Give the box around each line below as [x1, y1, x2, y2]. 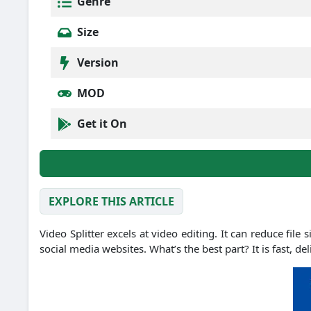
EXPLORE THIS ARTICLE [49, 194, 174, 210]
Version [74, 54, 119, 70]
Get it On [74, 115, 127, 131]
